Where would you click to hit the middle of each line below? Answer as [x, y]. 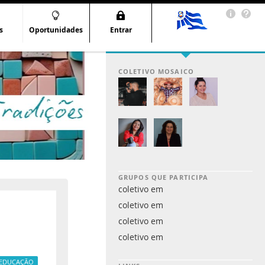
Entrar [121, 30]
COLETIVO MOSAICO [156, 71]
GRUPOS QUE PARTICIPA [164, 178]
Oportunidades [56, 30]
